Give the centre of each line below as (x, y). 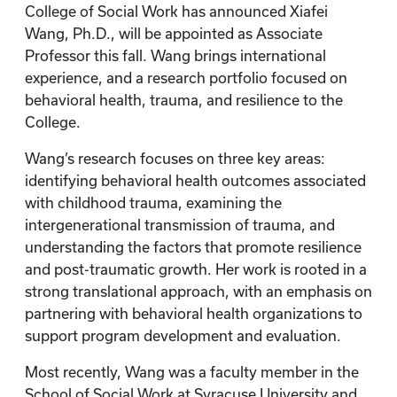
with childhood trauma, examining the (153, 203)
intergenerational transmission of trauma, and (180, 225)
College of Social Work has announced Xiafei (176, 12)
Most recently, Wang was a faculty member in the (192, 372)
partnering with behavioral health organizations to (194, 314)
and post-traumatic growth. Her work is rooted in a (196, 269)
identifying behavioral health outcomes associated (195, 181)
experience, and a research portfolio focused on (186, 78)
